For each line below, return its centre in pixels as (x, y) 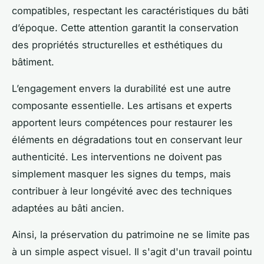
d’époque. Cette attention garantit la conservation (125, 28)
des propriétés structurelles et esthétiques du (117, 45)
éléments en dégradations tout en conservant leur (127, 140)
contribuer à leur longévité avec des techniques (122, 191)
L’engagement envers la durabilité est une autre (121, 89)
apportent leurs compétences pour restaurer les (122, 123)
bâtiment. (33, 62)
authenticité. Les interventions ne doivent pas (117, 157)
